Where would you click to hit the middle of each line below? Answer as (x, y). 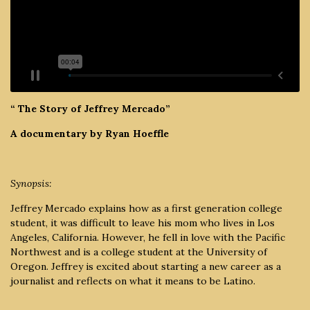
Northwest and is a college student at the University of (139, 252)
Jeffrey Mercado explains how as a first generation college (146, 208)
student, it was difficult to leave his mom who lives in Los (143, 222)
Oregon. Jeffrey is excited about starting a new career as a (146, 266)
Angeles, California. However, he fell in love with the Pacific (148, 237)
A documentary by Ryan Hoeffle (90, 133)
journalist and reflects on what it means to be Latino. (133, 281)
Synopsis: (31, 183)
